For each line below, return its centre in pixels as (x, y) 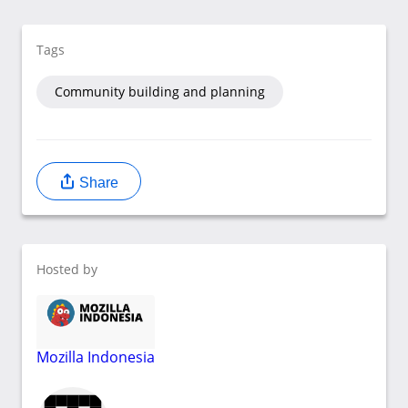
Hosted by (67, 270)
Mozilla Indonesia (96, 357)
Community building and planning (160, 92)
